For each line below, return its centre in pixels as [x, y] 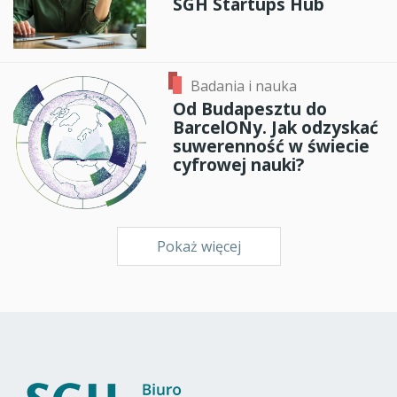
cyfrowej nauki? [238, 165]
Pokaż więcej [198, 246]
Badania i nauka [244, 86]
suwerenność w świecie [271, 146]
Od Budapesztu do [250, 109]
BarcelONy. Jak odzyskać [276, 128]
